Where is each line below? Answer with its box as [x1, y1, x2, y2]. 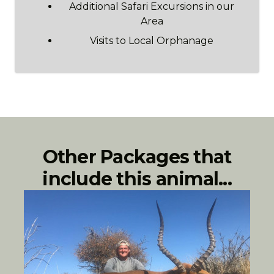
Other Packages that [42, 146, 232, 168]
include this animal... [42, 168, 232, 190]
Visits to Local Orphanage [90, 35, 213, 46]
